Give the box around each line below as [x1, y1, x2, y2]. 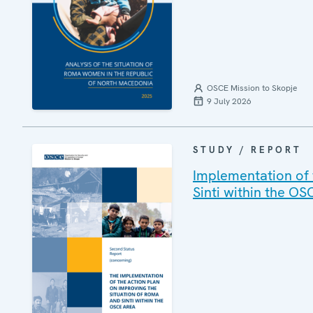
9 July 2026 [207, 95, 252, 107]
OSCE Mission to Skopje [207, 82, 297, 94]
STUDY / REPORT [193, 143, 302, 156]
